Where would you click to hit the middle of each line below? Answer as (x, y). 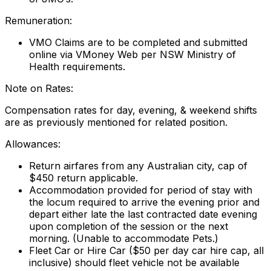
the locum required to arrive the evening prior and (144, 202)
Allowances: (33, 144)
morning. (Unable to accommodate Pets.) (124, 239)
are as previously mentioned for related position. (116, 122)
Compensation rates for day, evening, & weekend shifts (131, 110)
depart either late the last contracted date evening (143, 214)
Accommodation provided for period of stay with (141, 190)
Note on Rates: (39, 89)
